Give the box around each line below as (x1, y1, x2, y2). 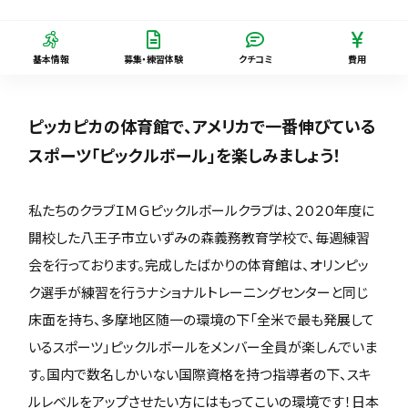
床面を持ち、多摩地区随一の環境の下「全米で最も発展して (28, 310, 375, 329)
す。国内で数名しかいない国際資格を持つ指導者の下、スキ (28, 364, 372, 383)
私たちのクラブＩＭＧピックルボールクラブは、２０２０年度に (28, 200, 375, 219)
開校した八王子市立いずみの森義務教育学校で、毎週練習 (28, 228, 371, 247)
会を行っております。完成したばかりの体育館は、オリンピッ (28, 255, 370, 274)
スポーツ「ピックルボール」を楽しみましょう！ (28, 143, 342, 167)
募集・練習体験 (123, 52, 183, 66)
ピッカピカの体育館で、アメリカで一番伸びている (28, 114, 377, 138)
